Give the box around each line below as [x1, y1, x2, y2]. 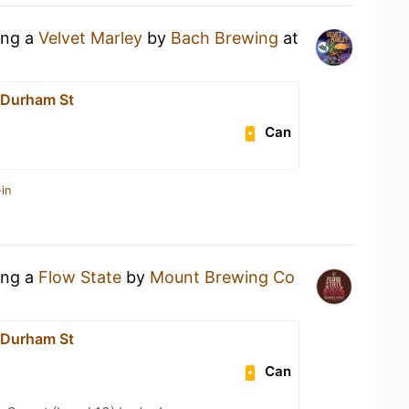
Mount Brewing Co [150, 267, 295, 287]
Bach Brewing [171, 28, 278, 47]
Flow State [38, 267, 121, 287]
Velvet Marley [38, 28, 142, 47]
